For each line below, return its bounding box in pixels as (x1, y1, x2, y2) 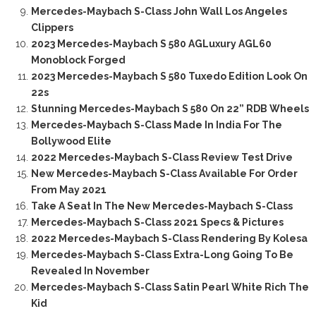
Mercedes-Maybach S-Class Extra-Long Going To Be (30, 248, 293, 260)
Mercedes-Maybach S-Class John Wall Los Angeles (30, 5, 287, 17)
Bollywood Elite (30, 135, 111, 147)
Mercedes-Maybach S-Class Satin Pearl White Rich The (30, 281, 309, 293)
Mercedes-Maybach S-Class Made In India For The (30, 119, 282, 130)
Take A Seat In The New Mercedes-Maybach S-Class (30, 200, 293, 212)
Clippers (30, 21, 73, 33)
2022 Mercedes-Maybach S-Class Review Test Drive (30, 151, 293, 163)
